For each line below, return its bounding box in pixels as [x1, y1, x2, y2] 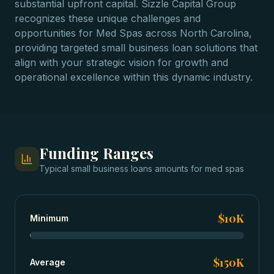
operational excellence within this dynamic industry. [15, 71, 253, 83]
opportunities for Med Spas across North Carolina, [15, 27, 252, 39]
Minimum [30, 213, 68, 223]
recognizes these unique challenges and [15, 12, 201, 24]
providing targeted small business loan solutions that [15, 42, 257, 54]
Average [30, 257, 65, 267]
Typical [39, 163, 71, 174]
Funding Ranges [39, 143, 154, 163]
